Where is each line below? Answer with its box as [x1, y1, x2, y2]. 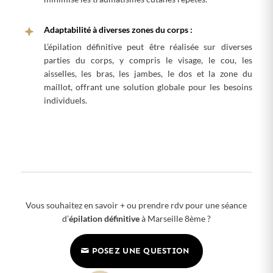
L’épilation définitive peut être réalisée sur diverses [43, 41, 252, 52]
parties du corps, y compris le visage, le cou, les [43, 54, 252, 65]
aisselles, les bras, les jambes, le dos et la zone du [43, 68, 252, 79]
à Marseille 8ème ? [139, 213, 211, 224]
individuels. [43, 94, 87, 105]
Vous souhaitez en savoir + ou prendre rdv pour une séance [26, 199, 247, 210]
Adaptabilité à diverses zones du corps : [43, 24, 193, 35]
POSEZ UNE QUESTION [91, 246, 190, 257]
